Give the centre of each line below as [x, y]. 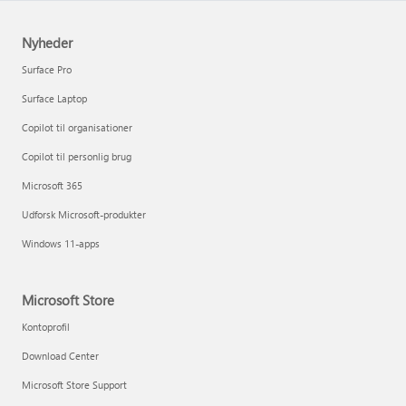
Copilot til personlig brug [77, 156]
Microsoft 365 [52, 185]
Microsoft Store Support [74, 385]
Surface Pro [47, 69]
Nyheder [47, 43]
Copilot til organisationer [77, 127]
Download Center [60, 356]
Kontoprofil [46, 327]
